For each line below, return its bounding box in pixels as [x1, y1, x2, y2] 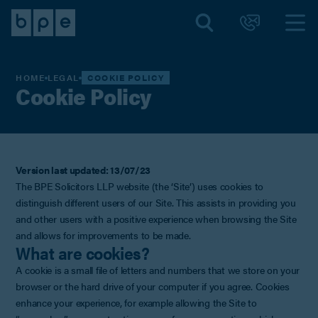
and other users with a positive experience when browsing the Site [16, 211, 297, 226]
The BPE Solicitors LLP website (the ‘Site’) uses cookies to [16, 178, 263, 193]
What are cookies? [16, 240, 150, 265]
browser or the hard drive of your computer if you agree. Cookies [16, 278, 290, 293]
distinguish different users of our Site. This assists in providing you [16, 194, 296, 209]
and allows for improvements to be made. [16, 227, 191, 242]
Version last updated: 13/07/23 [16, 162, 151, 177]
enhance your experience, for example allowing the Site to [16, 295, 257, 309]
